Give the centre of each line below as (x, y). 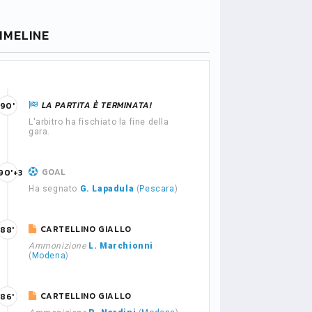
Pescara (157, 189)
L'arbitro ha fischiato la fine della (99, 122)
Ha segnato (54, 189)
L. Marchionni (121, 246)
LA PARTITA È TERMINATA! (97, 105)
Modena (49, 256)
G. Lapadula (107, 189)
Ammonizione (57, 246)
